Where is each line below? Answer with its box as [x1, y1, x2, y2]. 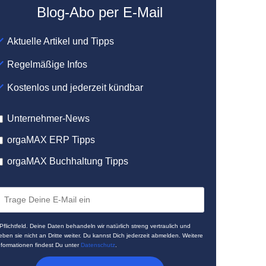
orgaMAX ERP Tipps [7, 135, 96, 145]
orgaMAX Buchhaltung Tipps [7, 156, 129, 166]
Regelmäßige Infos [7, 59, 88, 69]
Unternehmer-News [7, 113, 90, 123]
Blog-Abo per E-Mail [37, 4, 163, 20]
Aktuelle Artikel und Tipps [7, 36, 115, 46]
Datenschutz [81, 242, 116, 248]
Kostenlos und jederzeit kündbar [7, 83, 144, 93]
